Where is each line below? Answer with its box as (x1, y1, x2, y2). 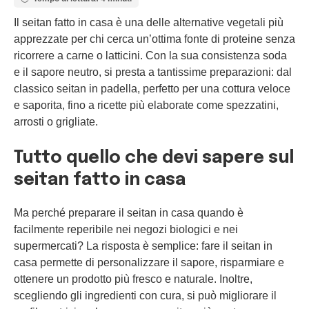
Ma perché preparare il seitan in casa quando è (14, 206, 243, 219)
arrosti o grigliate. (14, 115, 98, 128)
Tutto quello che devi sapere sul (14, 148, 294, 167)
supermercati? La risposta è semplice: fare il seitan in (14, 239, 272, 252)
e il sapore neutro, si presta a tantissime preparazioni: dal (14, 66, 292, 78)
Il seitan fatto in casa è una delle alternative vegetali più (14, 16, 283, 28)
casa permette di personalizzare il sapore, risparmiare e (14, 256, 284, 268)
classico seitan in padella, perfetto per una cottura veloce (14, 82, 290, 94)
